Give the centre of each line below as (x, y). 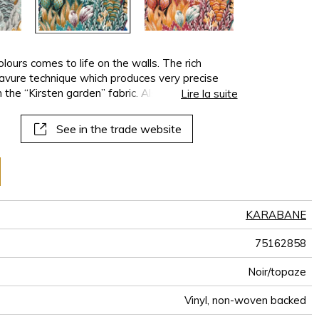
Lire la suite (209, 94)
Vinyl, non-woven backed (245, 300)
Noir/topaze (277, 272)
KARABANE (276, 215)
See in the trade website (119, 129)
